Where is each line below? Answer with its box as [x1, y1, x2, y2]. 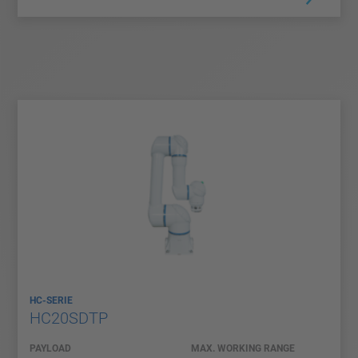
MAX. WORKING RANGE [191, 342, 295, 354]
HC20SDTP [30, 308, 108, 328]
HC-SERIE [30, 294, 73, 306]
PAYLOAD [30, 342, 71, 354]
